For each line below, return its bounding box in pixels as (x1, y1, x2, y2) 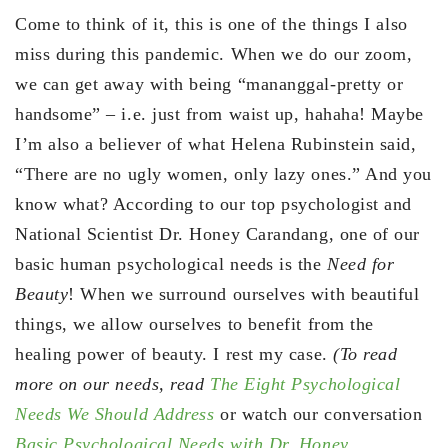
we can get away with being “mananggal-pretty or (15, 74, 404, 95)
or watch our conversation (219, 404, 423, 425)
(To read (333, 344, 398, 365)
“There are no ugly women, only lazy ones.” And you (15, 164, 433, 185)
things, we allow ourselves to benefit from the (15, 314, 374, 335)
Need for (327, 254, 395, 275)
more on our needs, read (15, 374, 210, 395)
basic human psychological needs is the (15, 254, 328, 275)
